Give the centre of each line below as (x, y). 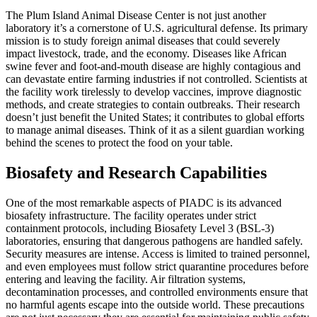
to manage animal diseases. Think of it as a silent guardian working (155, 130)
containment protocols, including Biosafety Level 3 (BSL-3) (140, 228)
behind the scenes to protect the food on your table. (119, 143)
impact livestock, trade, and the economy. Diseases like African (146, 54)
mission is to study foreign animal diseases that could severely (143, 41)
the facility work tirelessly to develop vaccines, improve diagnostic (154, 92)
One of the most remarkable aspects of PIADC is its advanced (144, 202)
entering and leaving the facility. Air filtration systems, (126, 279)
